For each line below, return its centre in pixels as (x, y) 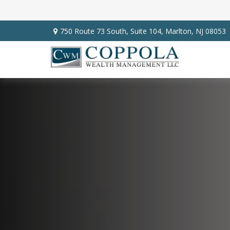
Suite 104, (147, 31)
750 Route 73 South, (95, 31)
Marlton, (179, 31)
